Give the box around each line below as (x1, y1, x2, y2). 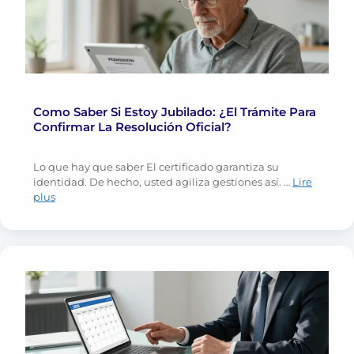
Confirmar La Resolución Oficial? (33, 119, 232, 135)
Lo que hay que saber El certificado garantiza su (33, 160, 279, 174)
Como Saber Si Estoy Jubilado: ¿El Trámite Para (33, 104, 316, 120)
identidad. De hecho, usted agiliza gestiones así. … (33, 175, 292, 189)
